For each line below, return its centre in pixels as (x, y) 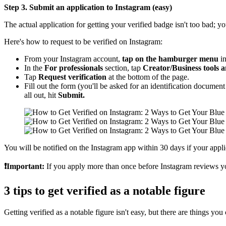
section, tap (124, 68)
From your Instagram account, (73, 59)
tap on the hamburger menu (170, 59)
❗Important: (24, 166)
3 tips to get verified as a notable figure (105, 191)
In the (34, 68)
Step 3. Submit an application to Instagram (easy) (88, 8)
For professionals (75, 68)
